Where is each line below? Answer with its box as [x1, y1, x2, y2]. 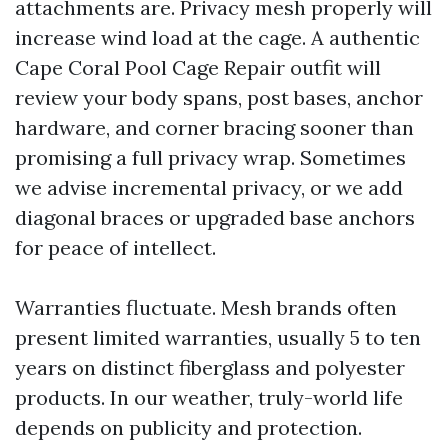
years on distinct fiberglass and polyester [15, 355, 405, 380]
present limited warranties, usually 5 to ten [15, 325, 421, 350]
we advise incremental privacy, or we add [15, 175, 403, 200]
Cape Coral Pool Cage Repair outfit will [15, 55, 381, 80]
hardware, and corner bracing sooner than [15, 115, 414, 140]
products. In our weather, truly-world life [15, 385, 403, 410]
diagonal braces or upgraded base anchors [15, 205, 415, 230]
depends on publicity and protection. [15, 415, 362, 440]
